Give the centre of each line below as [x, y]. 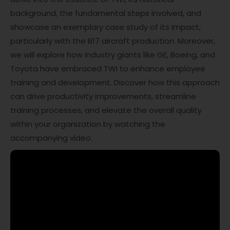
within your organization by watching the [88, 124]
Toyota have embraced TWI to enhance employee [108, 69]
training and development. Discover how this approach [115, 82]
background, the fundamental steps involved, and [106, 13]
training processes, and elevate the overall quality [106, 110]
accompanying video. [51, 138]
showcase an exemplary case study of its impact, [106, 27]
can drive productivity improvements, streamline [103, 96]
